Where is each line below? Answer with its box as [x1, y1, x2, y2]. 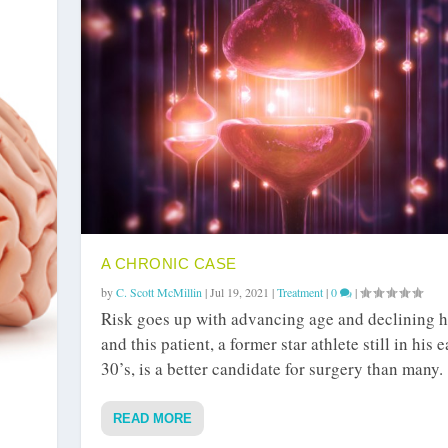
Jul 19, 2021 [209, 284, 269, 301]
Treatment [276, 284, 323, 301]
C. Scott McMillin [115, 284, 202, 301]
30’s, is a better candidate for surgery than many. [100, 357, 443, 381]
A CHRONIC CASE [100, 255, 237, 273]
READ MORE [112, 411, 192, 427]
